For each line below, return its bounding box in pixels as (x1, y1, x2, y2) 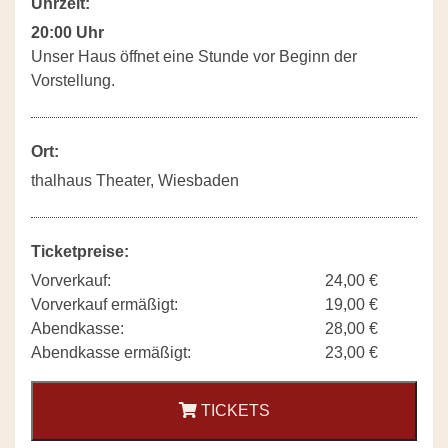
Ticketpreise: (31, 243, 129, 261)
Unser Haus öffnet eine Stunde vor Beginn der (31, 48, 357, 66)
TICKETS (196, 402, 270, 420)
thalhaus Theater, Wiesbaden (31, 172, 239, 190)
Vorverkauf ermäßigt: (31, 296, 178, 314)
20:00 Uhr (31, 24, 104, 42)
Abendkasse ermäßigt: (31, 344, 191, 362)
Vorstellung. (31, 72, 115, 90)
